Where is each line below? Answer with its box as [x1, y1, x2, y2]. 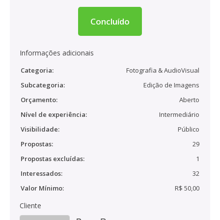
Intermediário [159, 110, 199, 119]
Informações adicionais [20, 48, 94, 57]
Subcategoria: [21, 81, 65, 89]
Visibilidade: [21, 125, 59, 134]
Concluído [90, 16, 130, 27]
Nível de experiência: [21, 110, 87, 119]
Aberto [179, 95, 199, 104]
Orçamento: [21, 95, 57, 104]
